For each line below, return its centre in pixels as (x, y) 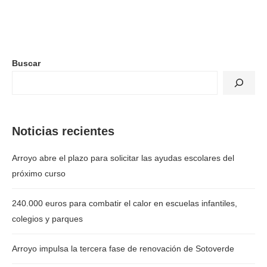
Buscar (26, 63)
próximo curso (39, 174)
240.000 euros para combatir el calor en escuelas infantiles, (125, 204)
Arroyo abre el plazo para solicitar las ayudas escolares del (123, 158)
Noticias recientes (63, 131)
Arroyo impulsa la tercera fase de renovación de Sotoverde (123, 249)
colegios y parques (47, 219)
